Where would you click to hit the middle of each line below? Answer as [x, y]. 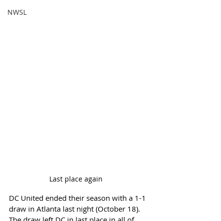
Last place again [106, 179]
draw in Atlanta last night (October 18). [75, 208]
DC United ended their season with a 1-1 [78, 198]
